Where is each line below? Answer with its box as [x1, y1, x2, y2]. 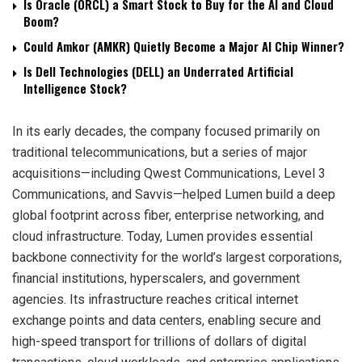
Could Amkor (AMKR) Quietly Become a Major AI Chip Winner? [23, 36, 344, 55]
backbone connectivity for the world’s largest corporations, [12, 249, 342, 265]
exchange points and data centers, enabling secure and [12, 312, 321, 328]
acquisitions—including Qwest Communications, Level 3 [12, 165, 326, 181]
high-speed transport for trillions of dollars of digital [12, 333, 306, 349]
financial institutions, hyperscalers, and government [12, 270, 300, 286]
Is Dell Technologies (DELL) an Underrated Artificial [23, 61, 293, 80]
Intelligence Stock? [23, 78, 127, 97]
